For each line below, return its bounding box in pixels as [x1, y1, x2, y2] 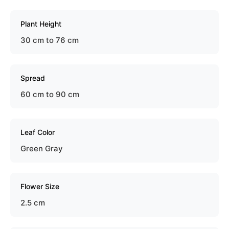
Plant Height [20, 19, 61, 28]
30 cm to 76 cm [20, 35, 79, 45]
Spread [20, 74, 45, 82]
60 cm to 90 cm [20, 89, 79, 99]
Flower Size [20, 182, 59, 191]
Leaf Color [20, 128, 55, 136]
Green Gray [20, 144, 63, 153]
